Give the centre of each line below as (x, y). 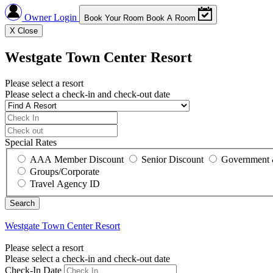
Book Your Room (114, 18)
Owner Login (51, 18)
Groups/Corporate (65, 171)
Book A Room (171, 18)
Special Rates (31, 143)
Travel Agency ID (65, 183)
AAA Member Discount (77, 159)
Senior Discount (172, 159)
